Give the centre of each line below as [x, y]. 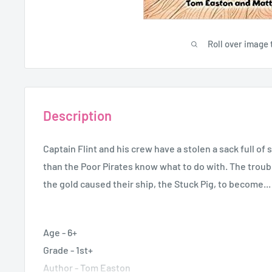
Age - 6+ [60, 233]
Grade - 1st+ [68, 250]
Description [77, 115]
